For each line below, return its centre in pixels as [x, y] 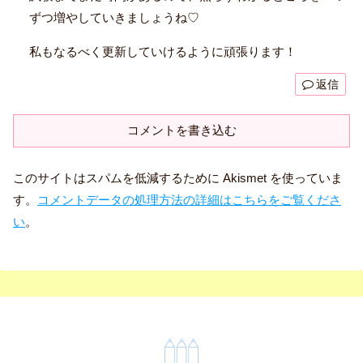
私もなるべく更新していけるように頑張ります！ [163, 51]
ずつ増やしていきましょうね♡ [114, 17]
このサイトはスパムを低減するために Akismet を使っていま [178, 177]
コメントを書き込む [181, 130]
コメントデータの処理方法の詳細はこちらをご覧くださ [189, 199]
